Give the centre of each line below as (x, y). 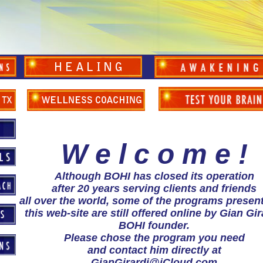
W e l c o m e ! (154, 154)
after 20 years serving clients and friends (154, 188)
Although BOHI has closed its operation (154, 176)
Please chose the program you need (154, 238)
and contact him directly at (154, 250)
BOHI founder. (154, 225)
